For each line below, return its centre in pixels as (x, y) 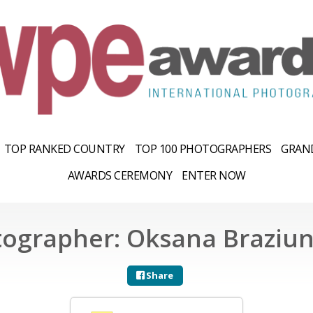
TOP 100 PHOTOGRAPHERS (203, 148)
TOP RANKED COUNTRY (64, 148)
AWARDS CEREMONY (119, 175)
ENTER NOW (214, 175)
